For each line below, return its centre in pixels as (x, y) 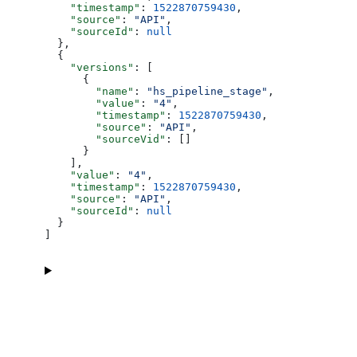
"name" (89, 91)
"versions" (89, 67)
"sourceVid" (105, 139)
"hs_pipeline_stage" (207, 91)
